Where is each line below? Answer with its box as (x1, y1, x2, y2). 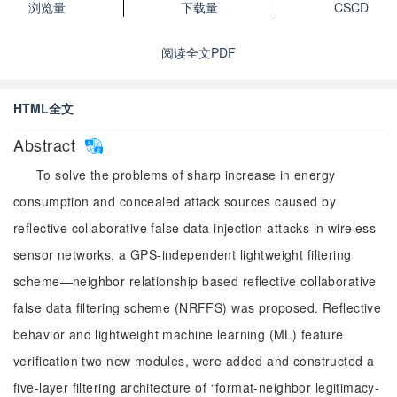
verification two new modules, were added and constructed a (13, 352, 375, 370)
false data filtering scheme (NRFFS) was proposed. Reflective (13, 299, 382, 316)
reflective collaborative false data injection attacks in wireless (13, 219, 377, 237)
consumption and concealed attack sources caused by (13, 192, 337, 210)
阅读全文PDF (161, 43, 236, 61)
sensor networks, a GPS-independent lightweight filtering (13, 245, 352, 263)
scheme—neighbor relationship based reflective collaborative (13, 272, 377, 290)
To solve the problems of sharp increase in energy (36, 166, 336, 183)
